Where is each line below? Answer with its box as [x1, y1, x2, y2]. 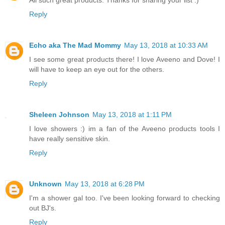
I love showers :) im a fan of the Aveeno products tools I [29, 125, 220, 133]
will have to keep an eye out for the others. [29, 65, 164, 74]
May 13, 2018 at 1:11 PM [92, 110, 172, 119]
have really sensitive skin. [29, 135, 110, 143]
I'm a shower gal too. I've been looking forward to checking [29, 194, 220, 202]
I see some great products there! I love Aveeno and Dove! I [29, 55, 220, 64]
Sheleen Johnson [29, 110, 89, 119]
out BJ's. [29, 204, 56, 212]
